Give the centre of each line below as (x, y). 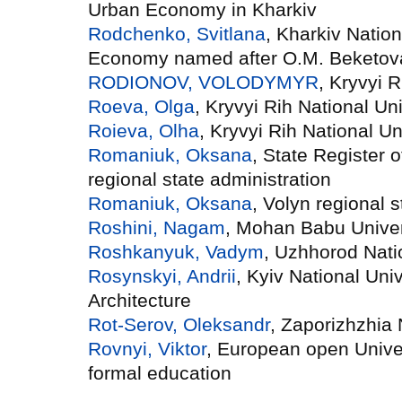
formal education (160, 372)
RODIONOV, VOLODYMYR (203, 82)
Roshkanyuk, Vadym (176, 251)
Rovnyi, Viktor (147, 348)
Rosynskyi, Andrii (162, 275)
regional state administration (210, 179)
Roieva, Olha (144, 130)
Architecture (140, 300)
